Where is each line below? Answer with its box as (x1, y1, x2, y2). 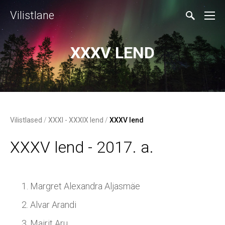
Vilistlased (10, 116, 42, 124)
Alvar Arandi (30, 199, 76, 210)
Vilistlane (10, 9, 54, 22)
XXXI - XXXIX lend (48, 116, 103, 124)
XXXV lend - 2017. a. (10, 138, 154, 157)
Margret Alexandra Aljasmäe (30, 181, 140, 191)
